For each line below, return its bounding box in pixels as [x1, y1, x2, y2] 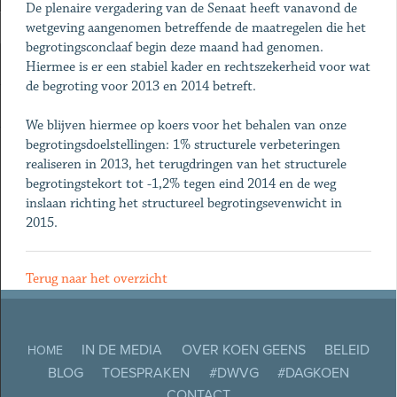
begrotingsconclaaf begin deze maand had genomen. [25, 39, 323, 56]
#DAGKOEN [276, 363, 349, 382]
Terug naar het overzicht [25, 270, 167, 287]
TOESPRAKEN [102, 363, 191, 382]
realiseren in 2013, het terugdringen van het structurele [25, 156, 346, 173]
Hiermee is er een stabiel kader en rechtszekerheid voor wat [25, 58, 370, 75]
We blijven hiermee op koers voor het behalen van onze [25, 117, 346, 134]
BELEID [323, 341, 370, 360]
